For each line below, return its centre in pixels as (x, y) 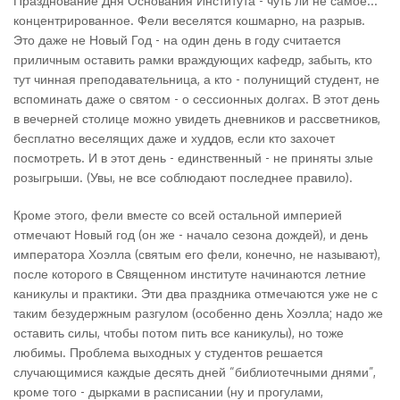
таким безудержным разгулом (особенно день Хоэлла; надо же (198, 313)
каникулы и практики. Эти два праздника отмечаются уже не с (196, 293)
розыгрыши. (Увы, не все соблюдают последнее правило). (183, 177)
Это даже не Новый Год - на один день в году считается (177, 40)
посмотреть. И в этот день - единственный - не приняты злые (193, 158)
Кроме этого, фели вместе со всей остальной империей (178, 215)
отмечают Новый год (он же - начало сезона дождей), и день (191, 234)
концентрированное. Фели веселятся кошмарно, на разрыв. (189, 20)
